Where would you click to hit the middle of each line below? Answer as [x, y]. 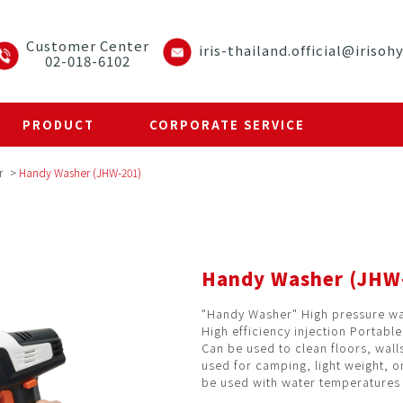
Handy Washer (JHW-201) [80, 172]
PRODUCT [58, 125]
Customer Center [88, 45]
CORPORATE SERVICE [228, 125]
